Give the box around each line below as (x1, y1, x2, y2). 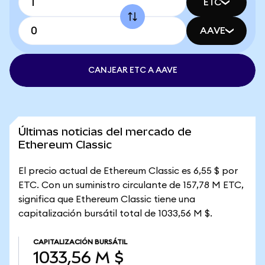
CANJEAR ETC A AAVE (88, 66, 177, 75)
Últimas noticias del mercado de (18, 125, 192, 138)
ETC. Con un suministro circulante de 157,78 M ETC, (18, 180, 244, 190)
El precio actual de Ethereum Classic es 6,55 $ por (18, 166, 238, 176)
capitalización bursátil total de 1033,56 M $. (18, 209, 212, 218)
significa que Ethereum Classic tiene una (18, 195, 195, 204)
